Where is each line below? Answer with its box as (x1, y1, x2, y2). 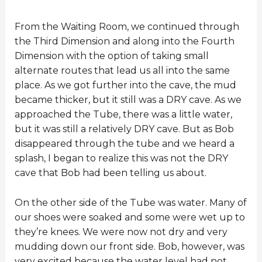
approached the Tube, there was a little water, (14, 108, 232, 120)
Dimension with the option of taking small (14, 50, 209, 61)
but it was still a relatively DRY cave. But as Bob (14, 123, 234, 135)
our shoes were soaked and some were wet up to (14, 211, 245, 223)
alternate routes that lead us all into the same (14, 64, 230, 76)
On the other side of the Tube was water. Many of (14, 196, 247, 208)
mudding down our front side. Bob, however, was (14, 240, 244, 252)
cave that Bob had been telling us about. (14, 167, 206, 178)
